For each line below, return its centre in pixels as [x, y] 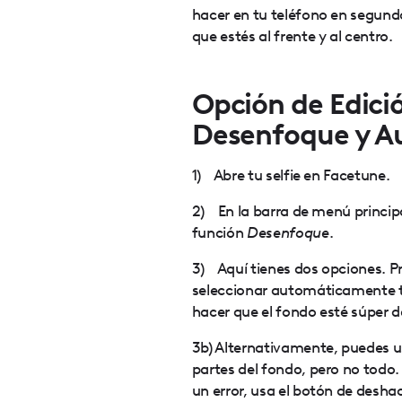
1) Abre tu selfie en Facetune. [291, 175]
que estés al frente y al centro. [292, 36]
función [219, 232]
